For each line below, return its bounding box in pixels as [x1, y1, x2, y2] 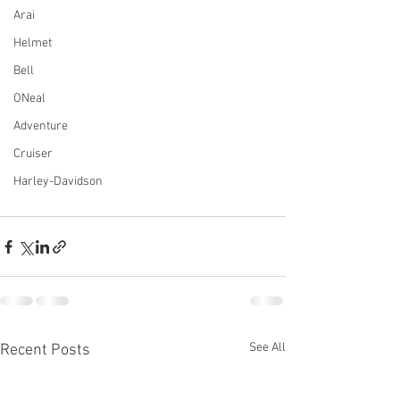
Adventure [13, 119, 68, 134]
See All [249, 340, 286, 356]
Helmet [13, 36, 52, 51]
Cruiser [13, 146, 53, 162]
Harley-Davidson [13, 174, 103, 189]
